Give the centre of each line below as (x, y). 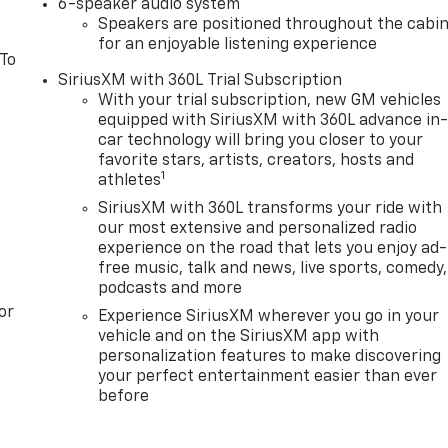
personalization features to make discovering (270, 356)
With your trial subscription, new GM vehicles (270, 100)
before (124, 396)
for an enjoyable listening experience (238, 44)
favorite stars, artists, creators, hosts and (256, 160)
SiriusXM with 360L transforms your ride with (270, 208)
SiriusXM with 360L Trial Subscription (200, 80)
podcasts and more (170, 288)
